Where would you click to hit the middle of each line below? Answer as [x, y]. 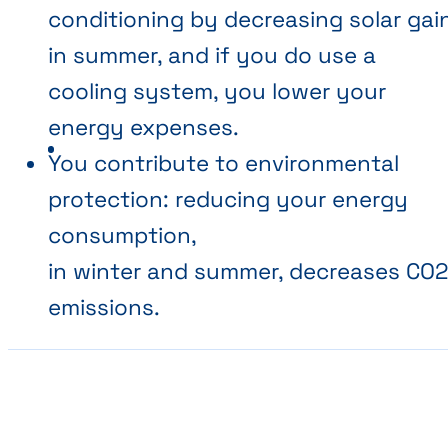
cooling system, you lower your [217, 92]
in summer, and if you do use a [212, 56]
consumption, [122, 236]
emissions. [104, 308]
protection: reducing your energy [228, 200]
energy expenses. [143, 128]
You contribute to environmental [223, 164]
